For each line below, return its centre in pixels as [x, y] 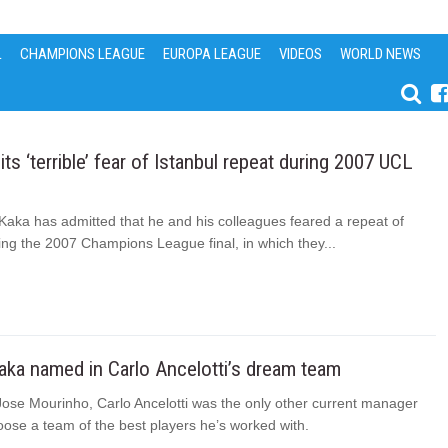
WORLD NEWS [381, 54]
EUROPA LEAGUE [212, 54]
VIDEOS [301, 54]
